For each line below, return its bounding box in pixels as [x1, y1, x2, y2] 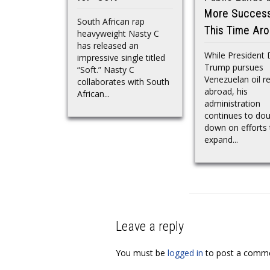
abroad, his [204, 86, 248, 98]
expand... [204, 134, 238, 146]
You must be [116, 247, 168, 259]
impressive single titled [77, 52, 165, 64]
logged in [168, 247, 203, 259]
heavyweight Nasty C [77, 28, 159, 40]
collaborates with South [77, 76, 169, 88]
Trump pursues [204, 61, 263, 74]
